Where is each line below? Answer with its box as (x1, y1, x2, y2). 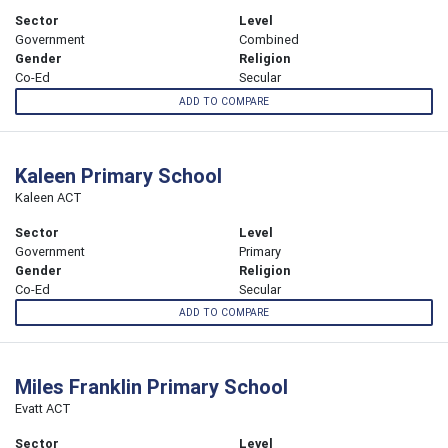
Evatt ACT (15, 399, 71, 417)
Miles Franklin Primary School (15, 373, 288, 399)
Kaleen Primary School (15, 162, 222, 188)
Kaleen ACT (15, 188, 82, 206)
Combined (239, 31, 299, 49)
